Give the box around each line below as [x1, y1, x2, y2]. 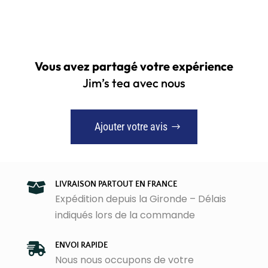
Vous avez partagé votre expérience [34, 59, 233, 74]
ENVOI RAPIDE [54, 240, 108, 251]
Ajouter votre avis [94, 120, 167, 133]
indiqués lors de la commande [54, 208, 195, 223]
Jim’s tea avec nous [82, 75, 185, 91]
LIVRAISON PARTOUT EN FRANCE [54, 179, 177, 190]
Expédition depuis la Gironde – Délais [54, 192, 226, 206]
